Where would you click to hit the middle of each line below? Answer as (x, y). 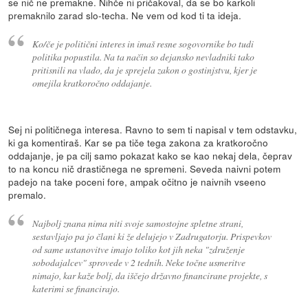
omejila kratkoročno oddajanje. (92, 83)
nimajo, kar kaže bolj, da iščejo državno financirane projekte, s (150, 275)
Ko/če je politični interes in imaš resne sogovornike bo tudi (143, 44)
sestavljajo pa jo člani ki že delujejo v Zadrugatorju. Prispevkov (152, 236)
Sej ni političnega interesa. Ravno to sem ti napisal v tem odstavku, (153, 130)
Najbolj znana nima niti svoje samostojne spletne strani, (137, 223)
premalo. (27, 195)
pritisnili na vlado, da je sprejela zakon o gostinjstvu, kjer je (144, 70)
